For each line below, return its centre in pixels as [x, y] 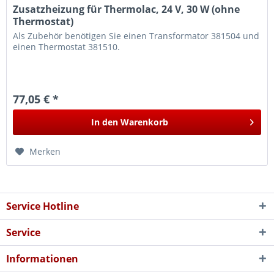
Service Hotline [43, 206]
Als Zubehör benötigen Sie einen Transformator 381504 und [136, 35]
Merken [45, 151]
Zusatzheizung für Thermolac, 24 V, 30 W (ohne [127, 9]
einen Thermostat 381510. [67, 46]
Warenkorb [145, 122]
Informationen [42, 259]
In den [105, 122]
